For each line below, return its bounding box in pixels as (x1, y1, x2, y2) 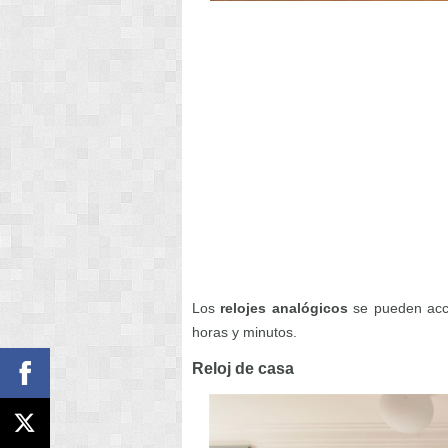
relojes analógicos (220, 300, 348, 316)
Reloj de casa (192, 360, 294, 377)
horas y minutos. (192, 324, 297, 340)
